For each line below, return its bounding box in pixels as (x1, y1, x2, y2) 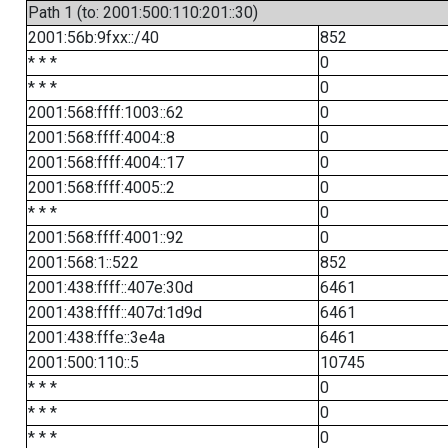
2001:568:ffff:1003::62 (27, 103, 184, 122)
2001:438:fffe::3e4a (27, 328, 165, 347)
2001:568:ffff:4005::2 (27, 178, 175, 197)
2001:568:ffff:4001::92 (27, 228, 184, 247)
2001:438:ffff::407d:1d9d (27, 303, 202, 322)
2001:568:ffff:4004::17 (27, 153, 184, 172)
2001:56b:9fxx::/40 (27, 28, 159, 47)
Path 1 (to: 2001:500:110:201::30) (27, 3, 258, 22)
